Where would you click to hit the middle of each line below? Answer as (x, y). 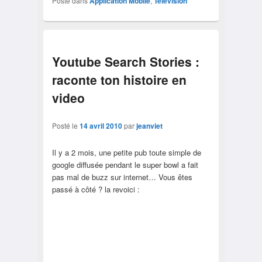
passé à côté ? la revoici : (96, 189)
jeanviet (149, 126)
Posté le (65, 126)
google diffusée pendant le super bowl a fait (125, 165)
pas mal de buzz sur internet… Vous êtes (122, 177)
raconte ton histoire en (119, 79)
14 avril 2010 (101, 126)
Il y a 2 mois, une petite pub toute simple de (126, 153)
